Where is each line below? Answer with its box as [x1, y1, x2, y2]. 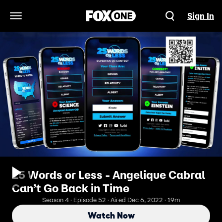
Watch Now [87, 211, 135, 221]
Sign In [187, 11, 214, 21]
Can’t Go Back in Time [12, 181, 129, 195]
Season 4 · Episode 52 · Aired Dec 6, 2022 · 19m [42, 196, 180, 204]
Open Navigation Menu [15, 16, 100, 26]
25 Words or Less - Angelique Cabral [12, 168, 205, 182]
